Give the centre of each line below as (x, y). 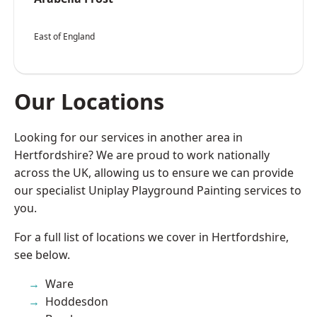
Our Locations (89, 101)
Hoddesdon (77, 301)
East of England (64, 36)
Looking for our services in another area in (128, 137)
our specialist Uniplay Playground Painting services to (158, 190)
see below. (42, 254)
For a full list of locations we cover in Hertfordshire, (151, 237)
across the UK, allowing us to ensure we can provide (154, 172)
